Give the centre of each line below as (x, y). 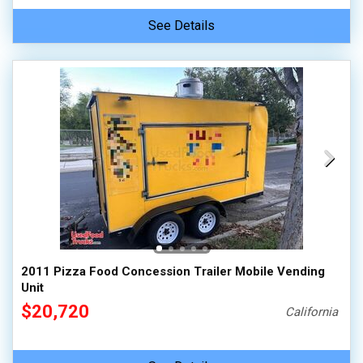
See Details (181, 26)
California (312, 312)
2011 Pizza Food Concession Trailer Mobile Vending (173, 271)
